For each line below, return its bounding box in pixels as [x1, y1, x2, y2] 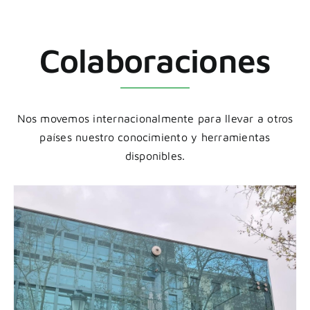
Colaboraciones [39, 40, 271, 80]
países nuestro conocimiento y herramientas [39, 130, 271, 143]
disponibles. [125, 149, 185, 162]
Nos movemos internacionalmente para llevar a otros [17, 111, 293, 125]
